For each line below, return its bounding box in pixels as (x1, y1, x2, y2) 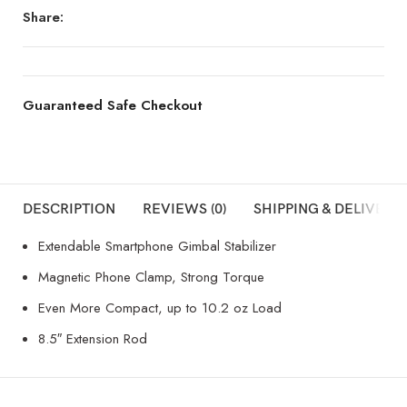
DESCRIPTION (23, 200, 115, 218)
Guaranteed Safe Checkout (23, 94, 203, 115)
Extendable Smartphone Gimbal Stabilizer (38, 235, 276, 256)
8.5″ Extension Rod (38, 328, 147, 349)
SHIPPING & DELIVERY (253, 200, 402, 218)
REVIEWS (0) (143, 200, 226, 218)
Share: (23, 6, 65, 27)
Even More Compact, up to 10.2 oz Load (38, 297, 282, 318)
